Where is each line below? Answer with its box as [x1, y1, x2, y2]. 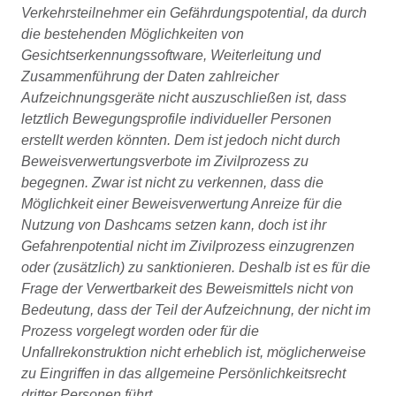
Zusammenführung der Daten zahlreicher [21, 69, 278, 84]
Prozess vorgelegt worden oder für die [21, 324, 259, 339]
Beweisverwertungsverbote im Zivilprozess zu [21, 154, 308, 169]
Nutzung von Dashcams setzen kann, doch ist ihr [21, 217, 326, 232]
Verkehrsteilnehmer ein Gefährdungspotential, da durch [21, 5, 367, 20]
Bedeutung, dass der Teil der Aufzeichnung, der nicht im [21, 302, 370, 317]
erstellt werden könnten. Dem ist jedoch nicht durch [21, 133, 340, 148]
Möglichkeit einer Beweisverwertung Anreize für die [21, 196, 342, 211]
